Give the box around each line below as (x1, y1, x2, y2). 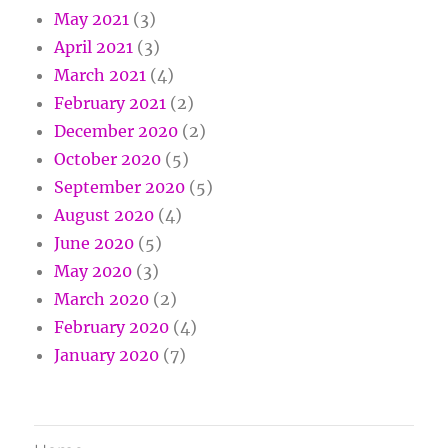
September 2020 (54, 177, 186, 198)
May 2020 (54, 261, 133, 282)
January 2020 (54, 345, 160, 366)
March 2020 (54, 289, 150, 310)
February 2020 (54, 317, 170, 338)
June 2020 (54, 233, 135, 254)
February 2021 (54, 93, 167, 114)
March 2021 (54, 65, 147, 86)
